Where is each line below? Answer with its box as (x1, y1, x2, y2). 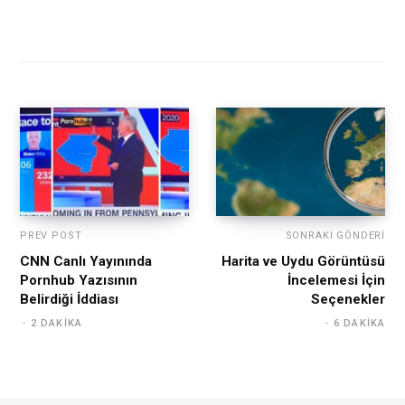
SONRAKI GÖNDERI (285, 230, 385, 242)
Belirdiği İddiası (20, 291, 118, 308)
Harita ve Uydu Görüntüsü (221, 253, 385, 270)
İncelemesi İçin (287, 272, 385, 289)
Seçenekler (311, 291, 385, 308)
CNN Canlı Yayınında (20, 253, 152, 270)
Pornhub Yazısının (20, 272, 137, 289)
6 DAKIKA (334, 317, 385, 330)
